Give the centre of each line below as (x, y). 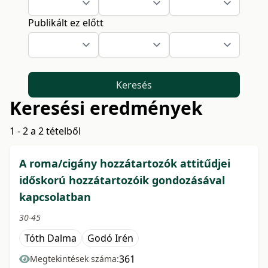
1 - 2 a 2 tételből (45, 131)
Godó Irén (110, 238)
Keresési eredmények (106, 108)
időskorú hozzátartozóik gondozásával (122, 180)
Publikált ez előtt (66, 23)
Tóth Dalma (51, 238)
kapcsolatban (55, 197)
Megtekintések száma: (74, 259)
